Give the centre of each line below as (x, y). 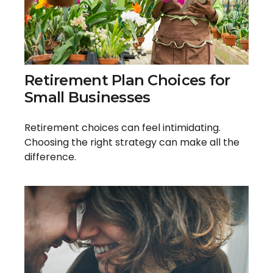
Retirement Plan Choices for (127, 80)
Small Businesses (87, 97)
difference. (50, 157)
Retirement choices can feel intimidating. (122, 128)
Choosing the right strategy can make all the (132, 143)
